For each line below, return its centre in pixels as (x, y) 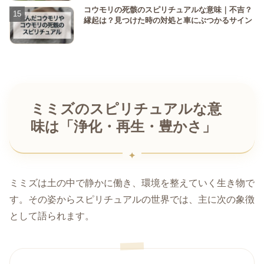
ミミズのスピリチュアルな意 (126, 109)
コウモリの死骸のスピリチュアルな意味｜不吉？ (168, 10)
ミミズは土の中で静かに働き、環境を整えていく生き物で (132, 183)
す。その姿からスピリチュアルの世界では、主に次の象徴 (132, 199)
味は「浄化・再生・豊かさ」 (123, 126)
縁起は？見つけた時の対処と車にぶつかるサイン (168, 21)
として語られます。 (52, 216)
